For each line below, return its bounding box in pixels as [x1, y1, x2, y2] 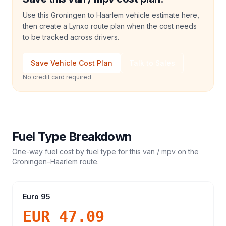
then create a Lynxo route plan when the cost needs [23, 22, 197, 30]
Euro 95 [23, 192, 50, 201]
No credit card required [23, 73, 91, 81]
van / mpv [143, 147, 176, 156]
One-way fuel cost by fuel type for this [12, 147, 143, 156]
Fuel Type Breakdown [12, 129, 132, 144]
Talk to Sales [129, 59, 175, 67]
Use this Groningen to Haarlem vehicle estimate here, [23, 11, 199, 19]
